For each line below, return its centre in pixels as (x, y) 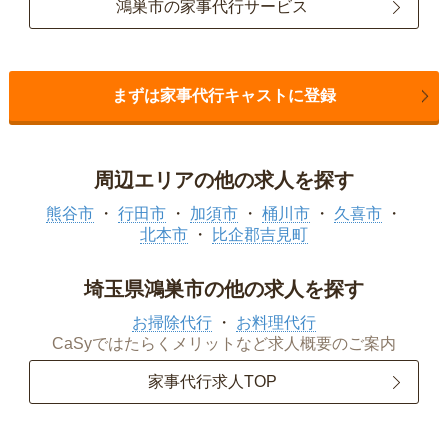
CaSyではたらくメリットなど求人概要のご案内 (224, 343)
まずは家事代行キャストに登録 (223, 95)
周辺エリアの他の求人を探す (224, 179)
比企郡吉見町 (260, 234)
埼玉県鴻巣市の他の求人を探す (224, 288)
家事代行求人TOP (212, 382)
